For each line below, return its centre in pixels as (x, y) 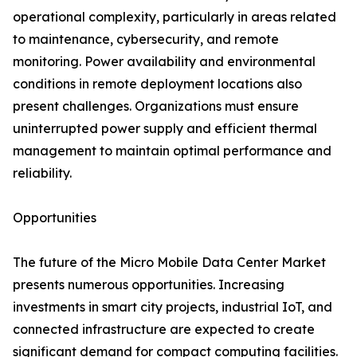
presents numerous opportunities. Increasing (149, 285)
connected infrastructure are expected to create (164, 330)
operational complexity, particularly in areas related (175, 17)
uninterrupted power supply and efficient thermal (165, 129)
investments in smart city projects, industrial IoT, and (173, 307)
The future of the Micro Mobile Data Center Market (169, 263)
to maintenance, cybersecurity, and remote (146, 39)
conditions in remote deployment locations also (157, 84)
